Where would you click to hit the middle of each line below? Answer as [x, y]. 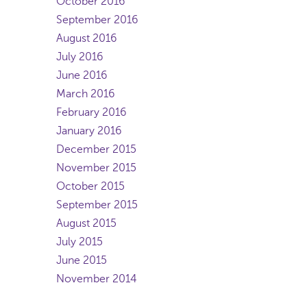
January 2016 [89, 131]
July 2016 [80, 57]
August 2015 [86, 223]
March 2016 [86, 94]
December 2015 [96, 149]
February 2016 [91, 112]
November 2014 [97, 279]
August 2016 [87, 38]
